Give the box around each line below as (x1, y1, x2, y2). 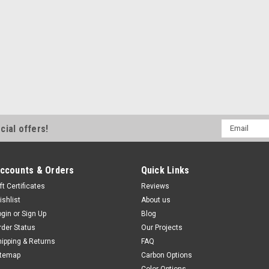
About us (141, 195, 171, 204)
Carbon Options (141, 250, 192, 259)
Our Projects (141, 223, 183, 232)
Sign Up (22, 209, 47, 218)
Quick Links (141, 164, 190, 176)
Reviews (141, 181, 169, 190)
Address (221, 132, 253, 142)
